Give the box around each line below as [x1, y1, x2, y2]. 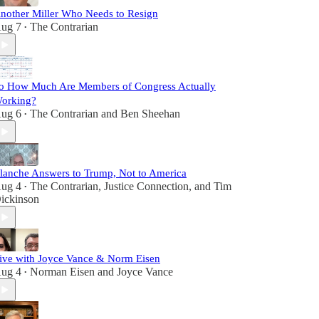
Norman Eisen [30, 266, 95, 278]
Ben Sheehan [120, 108, 180, 120]
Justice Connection [104, 180, 189, 192]
